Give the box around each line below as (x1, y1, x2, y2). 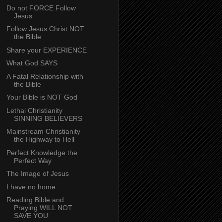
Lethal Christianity (6, 106, 62, 114)
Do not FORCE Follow (6, 3, 76, 12)
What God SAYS (6, 59, 57, 67)
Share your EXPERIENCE (6, 46, 87, 54)
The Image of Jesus (6, 169, 69, 178)
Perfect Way (13, 156, 52, 165)
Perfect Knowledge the (6, 148, 77, 157)
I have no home (6, 182, 55, 191)
